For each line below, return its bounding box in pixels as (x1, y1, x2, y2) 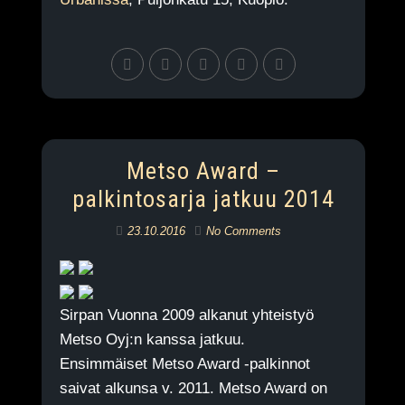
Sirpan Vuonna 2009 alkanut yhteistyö (59, 306, 314, 324)
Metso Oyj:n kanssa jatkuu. (59, 331, 245, 348)
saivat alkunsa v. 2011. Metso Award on (59, 380, 327, 397)
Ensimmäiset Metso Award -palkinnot (59, 355, 310, 372)
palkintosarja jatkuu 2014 (71, 185, 334, 212)
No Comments (206, 224, 282, 238)
